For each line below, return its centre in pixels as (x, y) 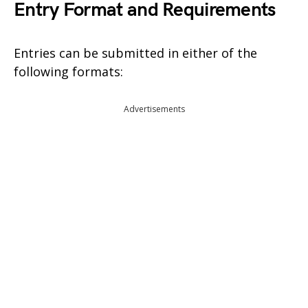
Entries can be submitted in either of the (135, 53)
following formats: (68, 71)
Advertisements (154, 109)
